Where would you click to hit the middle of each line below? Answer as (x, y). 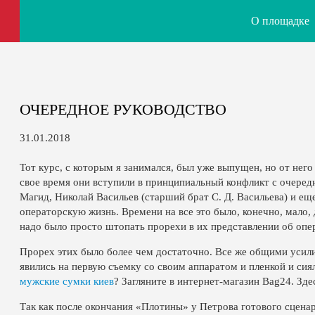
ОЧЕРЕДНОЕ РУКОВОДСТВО (123, 109)
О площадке (280, 21)
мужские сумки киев (67, 281)
